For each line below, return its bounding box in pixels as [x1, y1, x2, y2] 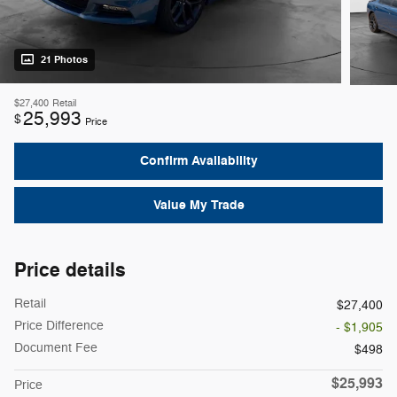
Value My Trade [152, 197, 245, 214]
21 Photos [41, 54, 88, 66]
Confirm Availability [139, 152, 258, 170]
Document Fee [14, 340, 97, 356]
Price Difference [14, 318, 104, 334]
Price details [14, 258, 126, 284]
